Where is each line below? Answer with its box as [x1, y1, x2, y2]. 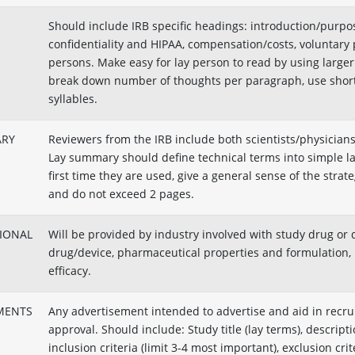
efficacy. [48, 263, 91, 278]
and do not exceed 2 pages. [48, 186, 194, 201]
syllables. [48, 91, 97, 106]
